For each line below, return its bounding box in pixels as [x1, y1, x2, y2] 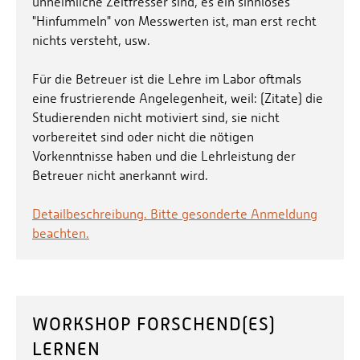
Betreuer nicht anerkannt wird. [32, 168, 208, 184]
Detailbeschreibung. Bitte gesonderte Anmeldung [32, 207, 317, 223]
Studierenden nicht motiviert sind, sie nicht [32, 110, 280, 126]
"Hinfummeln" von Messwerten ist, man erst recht [32, 14, 317, 30]
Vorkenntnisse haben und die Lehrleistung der [32, 149, 296, 165]
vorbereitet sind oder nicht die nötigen [32, 129, 254, 145]
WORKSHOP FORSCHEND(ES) [32, 314, 276, 335]
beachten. [32, 226, 89, 242]
